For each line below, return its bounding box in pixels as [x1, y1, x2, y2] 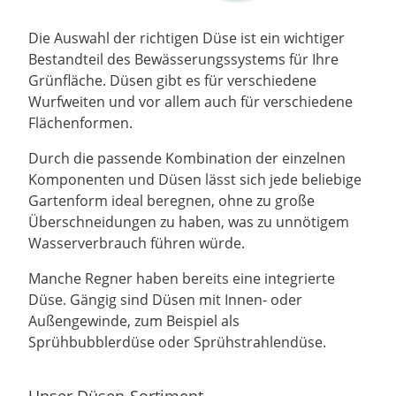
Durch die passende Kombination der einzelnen [28, 148, 346, 169]
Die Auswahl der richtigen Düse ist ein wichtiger [28, 28, 345, 49]
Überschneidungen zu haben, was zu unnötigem [28, 212, 349, 232]
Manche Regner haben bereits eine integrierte [28, 269, 335, 289]
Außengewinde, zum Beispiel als [28, 311, 240, 331]
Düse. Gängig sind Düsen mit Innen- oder [28, 290, 302, 310]
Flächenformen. [28, 113, 133, 133]
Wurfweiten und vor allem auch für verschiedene [28, 92, 353, 112]
